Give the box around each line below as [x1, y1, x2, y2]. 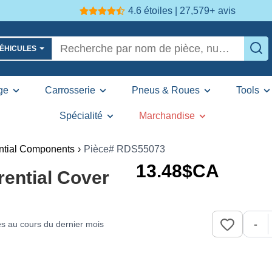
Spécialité [59, 110, 103, 121]
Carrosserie [44, 85, 95, 95]
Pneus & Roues [131, 85, 200, 95]
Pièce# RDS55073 [84, 144, 165, 154]
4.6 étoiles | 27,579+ [128, 5, 215, 16]
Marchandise [138, 110, 195, 121]
